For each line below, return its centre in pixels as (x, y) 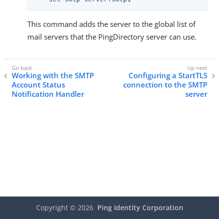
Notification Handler (48, 94)
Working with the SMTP (53, 76)
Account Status (38, 85)
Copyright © (57, 208)
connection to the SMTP (165, 85)
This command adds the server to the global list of (111, 24)
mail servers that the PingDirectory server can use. (112, 37)
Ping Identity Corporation (140, 208)
